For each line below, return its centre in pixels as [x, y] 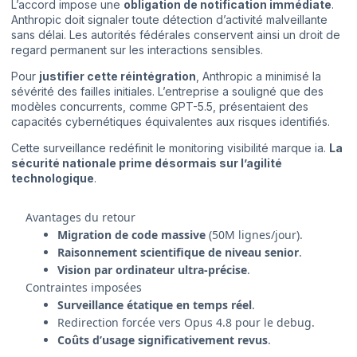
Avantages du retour [80, 217]
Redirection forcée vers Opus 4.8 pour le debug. [186, 322]
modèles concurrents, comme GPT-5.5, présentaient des [160, 106]
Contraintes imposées [83, 287]
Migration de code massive [131, 234]
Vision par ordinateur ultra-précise [152, 269]
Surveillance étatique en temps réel [154, 304]
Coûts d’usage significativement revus [162, 339]
